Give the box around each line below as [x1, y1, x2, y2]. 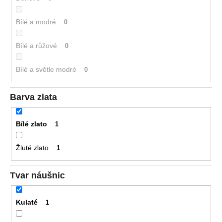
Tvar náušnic [10, 170, 65, 181]
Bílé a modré [15, 17, 56, 26]
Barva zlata [10, 92, 57, 103]
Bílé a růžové [15, 41, 57, 50]
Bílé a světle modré [15, 65, 76, 73]
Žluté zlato [15, 143, 49, 152]
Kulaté [15, 198, 38, 207]
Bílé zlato [15, 119, 47, 128]
